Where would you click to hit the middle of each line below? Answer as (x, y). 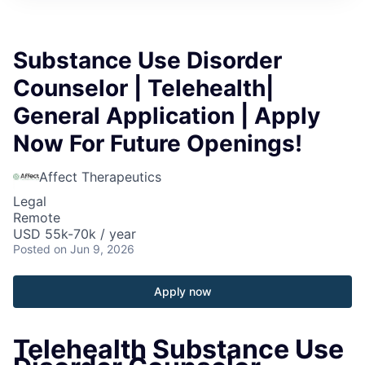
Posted (32, 248)
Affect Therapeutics (100, 176)
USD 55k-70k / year (75, 233)
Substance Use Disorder (147, 60)
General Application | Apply (167, 115)
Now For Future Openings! (158, 143)
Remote (37, 217)
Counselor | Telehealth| (143, 88)
